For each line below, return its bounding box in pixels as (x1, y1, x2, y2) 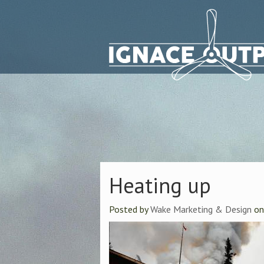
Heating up (108, 171, 211, 199)
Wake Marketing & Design (150, 203, 252, 215)
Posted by (108, 203, 150, 215)
